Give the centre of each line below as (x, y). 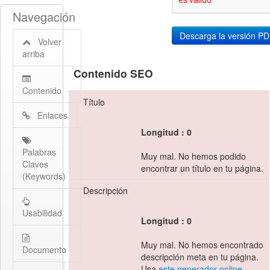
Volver (46, 42)
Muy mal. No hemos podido (194, 156)
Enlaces (49, 115)
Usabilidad (42, 213)
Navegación (44, 17)
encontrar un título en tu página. (202, 168)
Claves (35, 164)
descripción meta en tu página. (200, 257)
